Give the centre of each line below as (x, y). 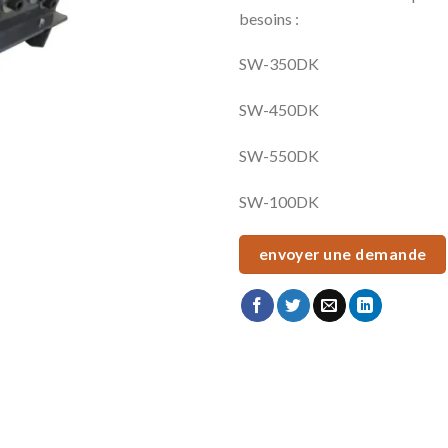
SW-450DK (279, 110)
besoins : (269, 18)
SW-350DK (279, 64)
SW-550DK (279, 155)
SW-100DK (279, 201)
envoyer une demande (342, 253)
